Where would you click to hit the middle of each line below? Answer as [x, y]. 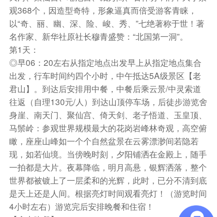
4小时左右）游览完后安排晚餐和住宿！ [81, 206]
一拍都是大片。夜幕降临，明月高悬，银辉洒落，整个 [108, 167]
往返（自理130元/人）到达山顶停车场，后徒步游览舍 [108, 102]
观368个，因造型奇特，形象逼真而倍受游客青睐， [103, 10]
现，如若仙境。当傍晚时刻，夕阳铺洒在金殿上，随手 [108, 154]
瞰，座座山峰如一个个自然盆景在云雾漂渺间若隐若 [104, 141]
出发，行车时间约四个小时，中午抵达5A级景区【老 [105, 76]
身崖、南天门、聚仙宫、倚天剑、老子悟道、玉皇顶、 [108, 115]
